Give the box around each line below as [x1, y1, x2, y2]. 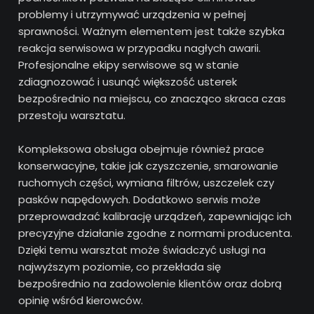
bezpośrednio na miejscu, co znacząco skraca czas [18, 91, 287, 106]
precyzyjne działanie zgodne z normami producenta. [18, 226, 293, 240]
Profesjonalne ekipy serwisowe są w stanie [18, 57, 240, 72]
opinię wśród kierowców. [18, 293, 144, 308]
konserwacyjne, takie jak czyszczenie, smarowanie [18, 158, 279, 173]
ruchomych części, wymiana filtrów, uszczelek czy [18, 175, 275, 190]
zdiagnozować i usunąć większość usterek [18, 74, 238, 89]
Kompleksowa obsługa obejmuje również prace [18, 142, 265, 156]
